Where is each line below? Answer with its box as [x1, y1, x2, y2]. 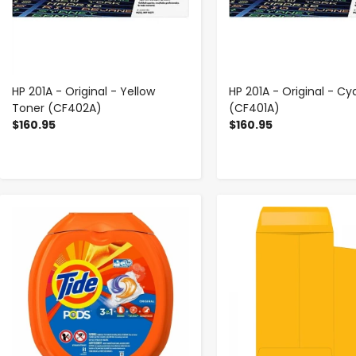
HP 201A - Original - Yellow [12, 83, 155, 100]
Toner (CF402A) [12, 100, 102, 117]
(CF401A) [228, 100, 280, 117]
